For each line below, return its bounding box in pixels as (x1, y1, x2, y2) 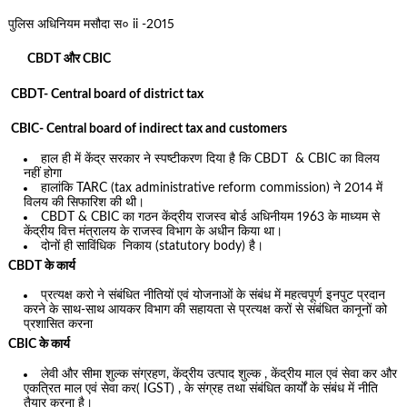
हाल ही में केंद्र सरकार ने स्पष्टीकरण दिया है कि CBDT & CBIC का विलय (41, 152, 381, 165)
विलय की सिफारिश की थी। (24, 195, 145, 209)
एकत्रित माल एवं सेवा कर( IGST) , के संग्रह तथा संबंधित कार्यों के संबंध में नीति (24, 382, 379, 395)
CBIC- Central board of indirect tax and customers (7, 123, 290, 136)
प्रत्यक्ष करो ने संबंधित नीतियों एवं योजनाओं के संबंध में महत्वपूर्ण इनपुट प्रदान (41, 289, 386, 303)
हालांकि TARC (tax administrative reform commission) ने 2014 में (41, 181, 383, 194)
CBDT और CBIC (7, 53, 111, 66)
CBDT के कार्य (7, 259, 75, 273)
